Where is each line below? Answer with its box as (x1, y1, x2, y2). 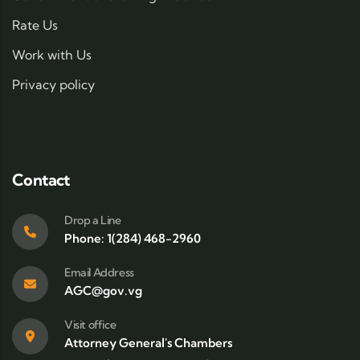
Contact (12, 170, 70, 190)
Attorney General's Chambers (64, 335, 232, 350)
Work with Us (12, 47, 92, 63)
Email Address (64, 265, 134, 280)
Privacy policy (12, 76, 95, 92)
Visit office (64, 317, 117, 332)
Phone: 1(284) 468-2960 (64, 231, 201, 246)
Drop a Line (64, 213, 121, 227)
